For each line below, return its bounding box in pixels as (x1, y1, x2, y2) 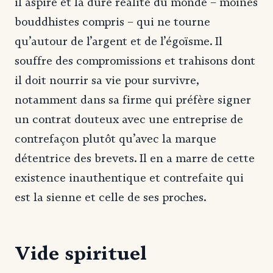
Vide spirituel (15, 241, 147, 264)
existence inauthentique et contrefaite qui (15, 171, 244, 185)
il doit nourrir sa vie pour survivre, (15, 73, 199, 87)
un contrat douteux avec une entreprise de (15, 112, 243, 126)
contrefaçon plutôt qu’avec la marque (15, 132, 216, 146)
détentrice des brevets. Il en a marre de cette (15, 151, 255, 165)
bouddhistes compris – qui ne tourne (15, 15, 210, 29)
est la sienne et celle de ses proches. (15, 190, 206, 204)
